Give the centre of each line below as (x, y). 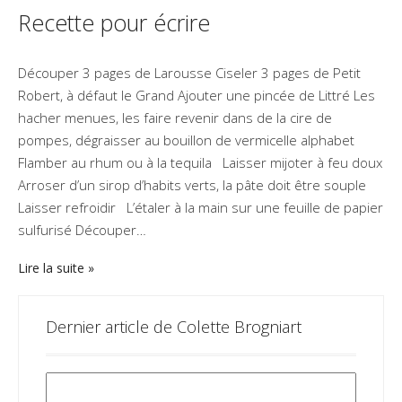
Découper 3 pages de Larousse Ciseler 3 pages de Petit (189, 72)
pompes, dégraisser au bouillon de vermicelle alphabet (186, 140)
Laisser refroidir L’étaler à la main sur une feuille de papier (201, 207)
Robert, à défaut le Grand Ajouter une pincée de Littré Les (197, 95)
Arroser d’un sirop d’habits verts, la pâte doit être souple (192, 184)
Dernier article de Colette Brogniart (174, 326)
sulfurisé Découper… (82, 229)
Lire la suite (51, 267)
